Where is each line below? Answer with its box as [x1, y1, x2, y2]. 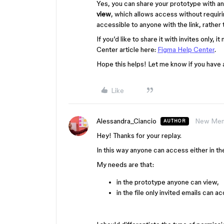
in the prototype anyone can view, [116, 177, 219, 186]
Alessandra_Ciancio [96, 116, 156, 125]
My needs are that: [96, 160, 154, 168]
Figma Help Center [157, 45, 214, 53]
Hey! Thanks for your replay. [96, 131, 181, 139]
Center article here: [96, 45, 157, 53]
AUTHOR [163, 118, 186, 123]
